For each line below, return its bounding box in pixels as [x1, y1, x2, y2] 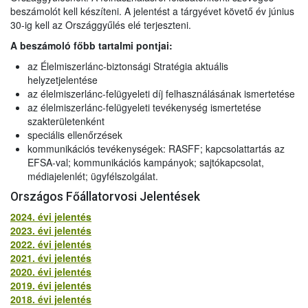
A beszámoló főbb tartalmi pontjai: [10, 38, 173, 52]
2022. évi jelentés [10, 236, 91, 251]
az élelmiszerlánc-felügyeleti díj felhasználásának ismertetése [27, 86, 295, 100]
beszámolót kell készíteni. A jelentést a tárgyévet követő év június [10, 3, 294, 18]
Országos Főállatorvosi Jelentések [10, 189, 200, 203]
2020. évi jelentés [10, 264, 91, 278]
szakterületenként [27, 113, 104, 128]
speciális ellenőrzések [27, 127, 122, 142]
